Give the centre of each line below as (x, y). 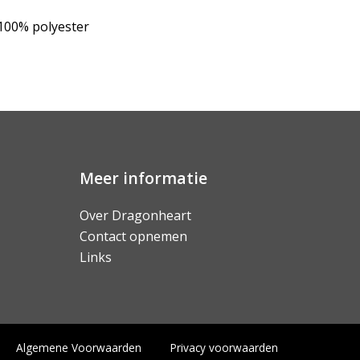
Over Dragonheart (135, 215)
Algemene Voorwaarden (79, 348)
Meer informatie (143, 178)
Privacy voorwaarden (224, 348)
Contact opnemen (133, 236)
